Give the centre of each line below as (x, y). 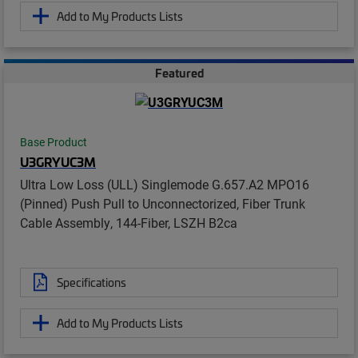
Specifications (91, 282)
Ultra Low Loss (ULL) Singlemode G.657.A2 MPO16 (165, 184)
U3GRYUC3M (58, 161)
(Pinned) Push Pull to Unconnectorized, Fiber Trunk (163, 203)
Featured (179, 72)
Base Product (54, 142)
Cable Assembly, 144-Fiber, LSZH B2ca (129, 222)
